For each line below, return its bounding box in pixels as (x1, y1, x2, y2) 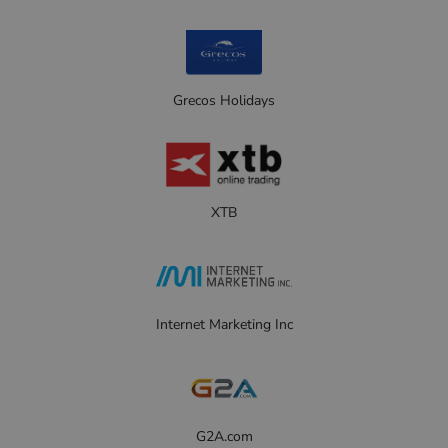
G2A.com (195, 427, 253, 446)
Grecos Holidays (173, 91, 275, 110)
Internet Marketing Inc (155, 315, 293, 334)
